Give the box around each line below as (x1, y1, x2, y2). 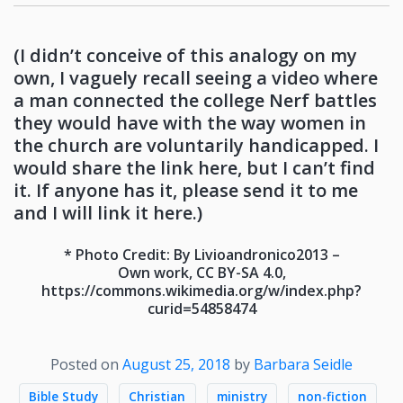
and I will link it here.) (13, 200, 202, 225)
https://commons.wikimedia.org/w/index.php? (41, 280, 362, 300)
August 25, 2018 (122, 354, 230, 374)
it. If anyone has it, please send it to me (13, 177, 358, 202)
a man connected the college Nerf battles (13, 87, 377, 112)
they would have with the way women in (13, 110, 366, 135)
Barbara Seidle (254, 354, 353, 374)
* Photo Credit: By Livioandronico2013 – (63, 244, 340, 264)
